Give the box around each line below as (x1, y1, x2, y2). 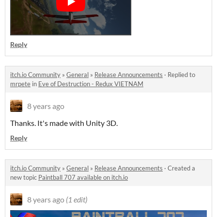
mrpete (10, 80, 31, 88)
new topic (10, 173, 38, 182)
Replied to (168, 71, 195, 79)
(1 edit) (66, 195, 87, 204)
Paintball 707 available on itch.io (38, 173, 128, 182)
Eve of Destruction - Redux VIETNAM (38, 80, 143, 88)
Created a (168, 164, 195, 172)
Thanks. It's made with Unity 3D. (10, 118, 118, 128)
